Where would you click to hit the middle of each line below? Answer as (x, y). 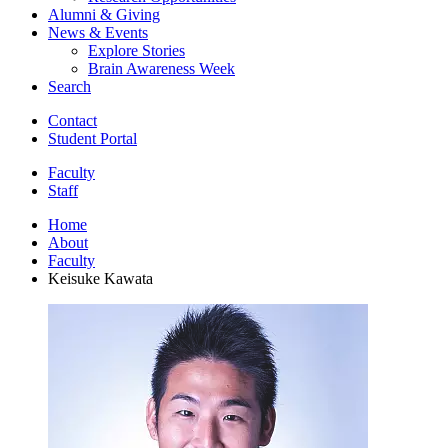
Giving (136, 14)
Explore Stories (136, 50)
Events (124, 32)
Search (69, 86)
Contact (72, 120)
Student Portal (92, 138)
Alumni (74, 14)
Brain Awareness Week (161, 68)
